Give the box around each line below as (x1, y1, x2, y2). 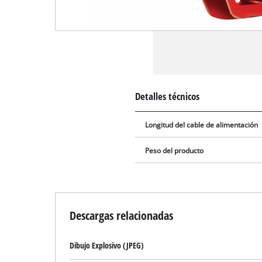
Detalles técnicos (135, 89, 200, 104)
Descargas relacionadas (70, 207, 174, 224)
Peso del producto (145, 146, 204, 156)
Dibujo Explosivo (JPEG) (70, 240, 144, 251)
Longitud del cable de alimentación (145, 120, 258, 130)
